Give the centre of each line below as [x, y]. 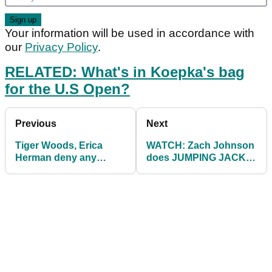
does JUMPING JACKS [199, 158]
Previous [36, 124]
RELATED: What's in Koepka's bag [125, 72]
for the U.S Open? [67, 89]
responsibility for [54, 170]
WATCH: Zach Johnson [200, 146]
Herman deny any [56, 158]
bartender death [52, 182]
